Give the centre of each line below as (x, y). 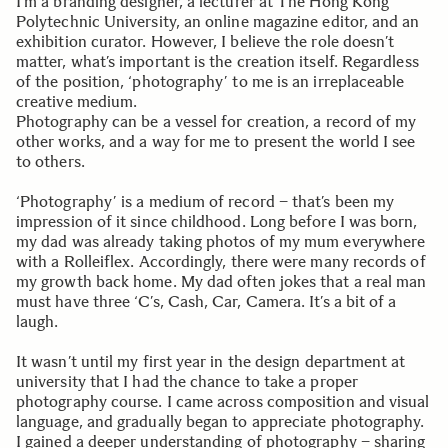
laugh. (37, 322)
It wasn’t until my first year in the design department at (211, 362)
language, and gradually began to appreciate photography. (220, 422)
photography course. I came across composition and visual (223, 402)
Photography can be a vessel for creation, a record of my (216, 122)
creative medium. (77, 102)
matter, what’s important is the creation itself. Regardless (217, 62)
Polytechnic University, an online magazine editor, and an (218, 22)
